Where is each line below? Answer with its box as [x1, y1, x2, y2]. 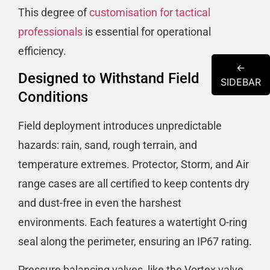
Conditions [18, 89, 88, 106]
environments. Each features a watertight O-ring [18, 216, 247, 229]
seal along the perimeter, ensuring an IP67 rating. [18, 235, 252, 248]
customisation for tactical [89, 6, 210, 19]
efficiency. [18, 45, 66, 58]
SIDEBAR [221, 75, 261, 88]
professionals [18, 25, 83, 39]
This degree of [18, 6, 89, 19]
